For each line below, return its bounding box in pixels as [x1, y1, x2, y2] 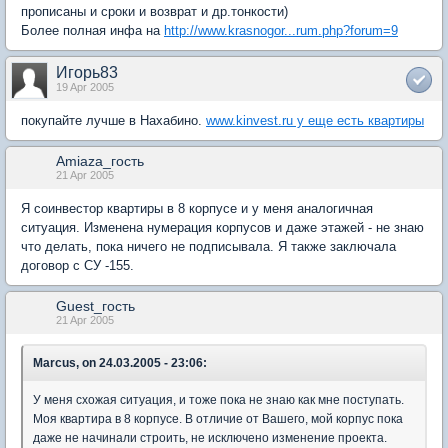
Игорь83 [56, 63, 118, 81]
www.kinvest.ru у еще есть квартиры [206, 112, 424, 128]
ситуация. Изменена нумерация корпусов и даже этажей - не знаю [21, 219, 424, 235]
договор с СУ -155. [21, 257, 134, 273]
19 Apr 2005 [56, 80, 114, 93]
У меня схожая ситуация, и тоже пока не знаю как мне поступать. [33, 392, 404, 407]
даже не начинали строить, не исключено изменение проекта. [33, 430, 387, 445]
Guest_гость [56, 297, 135, 314]
